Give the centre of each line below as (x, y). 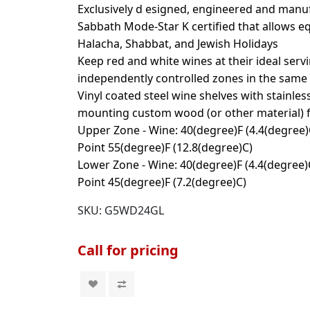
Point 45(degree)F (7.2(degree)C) (162, 182)
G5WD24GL (135, 210)
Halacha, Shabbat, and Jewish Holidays (178, 44)
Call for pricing (128, 250)
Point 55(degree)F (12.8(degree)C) (165, 147)
